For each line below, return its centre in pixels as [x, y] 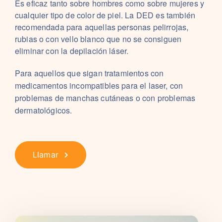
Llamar [46, 155]
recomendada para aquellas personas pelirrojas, [102, 27]
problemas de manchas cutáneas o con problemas [105, 98]
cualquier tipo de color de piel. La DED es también [105, 15]
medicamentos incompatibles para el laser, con [99, 85]
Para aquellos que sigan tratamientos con [89, 73]
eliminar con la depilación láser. [72, 51]
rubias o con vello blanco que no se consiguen [98, 39]
